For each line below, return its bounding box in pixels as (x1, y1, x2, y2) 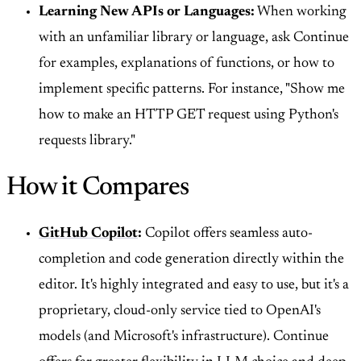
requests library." (39, 133, 135, 148)
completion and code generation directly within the (39, 252, 344, 268)
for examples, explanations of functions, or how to (39, 56, 334, 71)
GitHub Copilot (39, 226, 138, 242)
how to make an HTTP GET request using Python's (39, 107, 338, 122)
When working (255, 4, 346, 19)
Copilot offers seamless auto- (142, 226, 313, 242)
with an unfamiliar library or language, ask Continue (39, 30, 349, 45)
